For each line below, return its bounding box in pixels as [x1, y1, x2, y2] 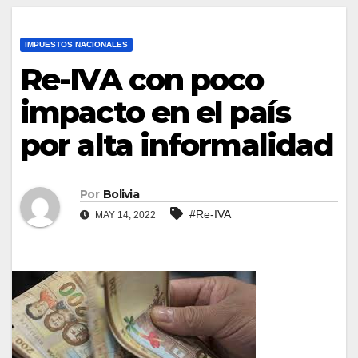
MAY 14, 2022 [93, 209, 156, 221]
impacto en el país [20, 93, 290, 131]
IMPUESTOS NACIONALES [25, 39, 128, 49]
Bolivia [102, 187, 140, 202]
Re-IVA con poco [20, 60, 264, 98]
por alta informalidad [20, 125, 334, 164]
